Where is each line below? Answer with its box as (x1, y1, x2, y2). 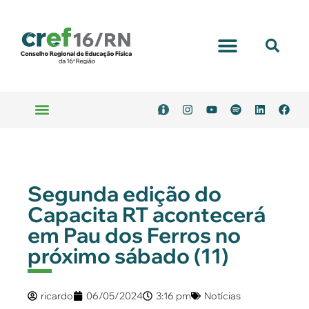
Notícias (204, 289, 241, 302)
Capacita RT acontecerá (28, 201, 266, 228)
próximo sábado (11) (28, 242, 228, 269)
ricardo (41, 289, 73, 302)
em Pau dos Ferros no (28, 221, 241, 248)
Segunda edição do (28, 180, 221, 207)
